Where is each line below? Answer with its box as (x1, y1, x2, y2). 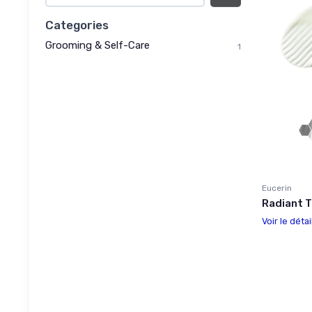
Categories (45, 17, 109, 32)
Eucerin (262, 182, 292, 193)
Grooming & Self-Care (45, 38, 150, 52)
